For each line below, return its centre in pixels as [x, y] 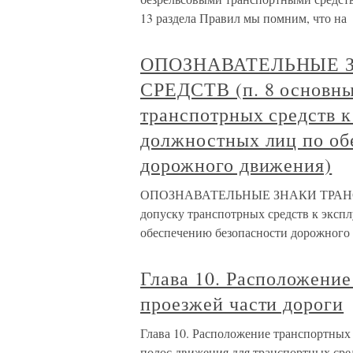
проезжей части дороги [242, 303]
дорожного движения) [236, 165]
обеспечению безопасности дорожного [245, 232]
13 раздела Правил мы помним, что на [243, 18]
